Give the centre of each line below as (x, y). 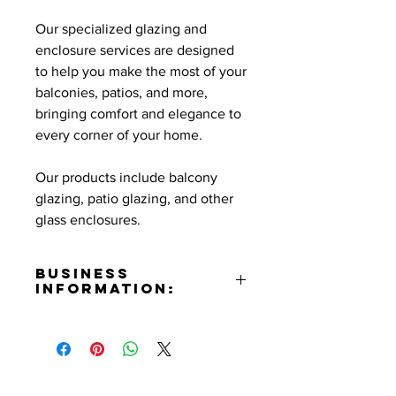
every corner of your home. (119, 135)
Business (83, 273)
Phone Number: (85, 384)
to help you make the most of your (141, 71)
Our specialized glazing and (121, 29)
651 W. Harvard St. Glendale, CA (133, 342)
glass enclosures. (88, 220)
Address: (62, 320)
